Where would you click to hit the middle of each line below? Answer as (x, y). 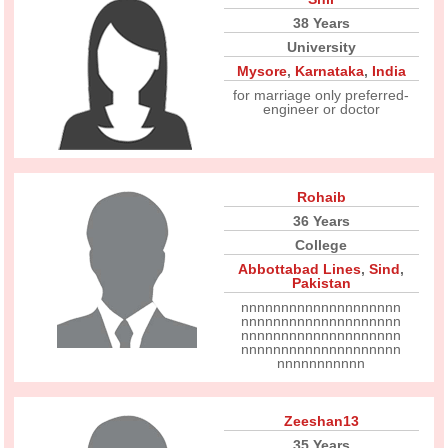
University (321, 47)
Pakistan (321, 283)
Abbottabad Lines (300, 269)
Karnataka (329, 71)
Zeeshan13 (321, 421)
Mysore (261, 71)
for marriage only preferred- (321, 95)
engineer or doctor (321, 109)
